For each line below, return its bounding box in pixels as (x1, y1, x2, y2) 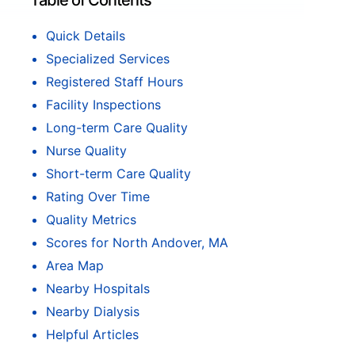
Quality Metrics (46, 212, 136, 227)
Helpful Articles (46, 326, 139, 342)
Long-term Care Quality (46, 120, 188, 136)
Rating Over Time (46, 189, 150, 204)
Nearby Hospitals (46, 281, 150, 296)
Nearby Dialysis (46, 303, 139, 319)
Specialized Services (46, 51, 170, 67)
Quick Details (46, 28, 125, 44)
